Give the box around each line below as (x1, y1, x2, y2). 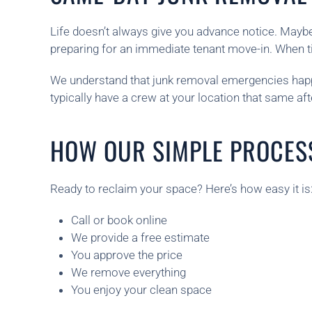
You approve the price (71, 248, 182, 262)
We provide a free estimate (71, 231, 210, 244)
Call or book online (71, 213, 167, 227)
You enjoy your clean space (71, 283, 212, 297)
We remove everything (71, 265, 186, 279)
